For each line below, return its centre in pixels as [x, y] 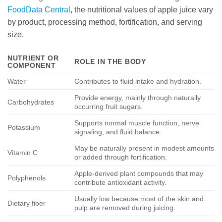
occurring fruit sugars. [109, 107]
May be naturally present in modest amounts [144, 148]
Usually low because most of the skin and [139, 199]
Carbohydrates [31, 102]
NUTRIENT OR [33, 58]
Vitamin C [23, 153]
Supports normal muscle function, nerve [137, 123]
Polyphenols [27, 178]
